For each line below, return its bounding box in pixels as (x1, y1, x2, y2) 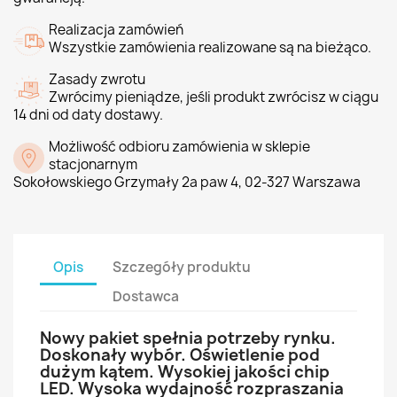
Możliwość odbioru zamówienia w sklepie (49, 137, 310, 156)
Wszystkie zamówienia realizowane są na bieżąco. (49, 38, 371, 57)
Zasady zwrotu (49, 70, 145, 89)
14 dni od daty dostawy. (13, 105, 163, 124)
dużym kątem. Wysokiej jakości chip (40, 361, 330, 383)
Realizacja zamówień (49, 20, 183, 39)
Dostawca (113, 286, 180, 306)
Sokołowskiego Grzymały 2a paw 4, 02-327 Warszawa (13, 173, 361, 191)
